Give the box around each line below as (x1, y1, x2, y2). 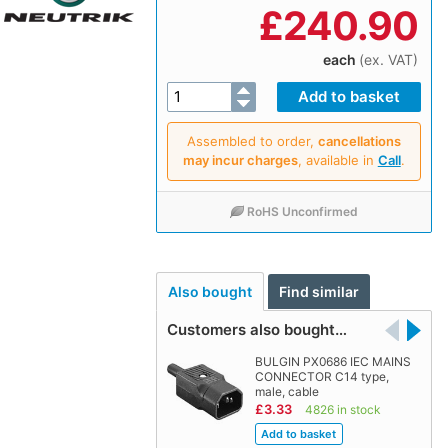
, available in (297, 151, 378, 168)
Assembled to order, (186, 132, 318, 149)
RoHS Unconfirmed (247, 203, 359, 219)
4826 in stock (304, 402, 381, 418)
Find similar (279, 283, 360, 301)
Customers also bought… (166, 320, 347, 340)
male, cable (254, 384, 319, 400)
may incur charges (182, 151, 298, 168)
